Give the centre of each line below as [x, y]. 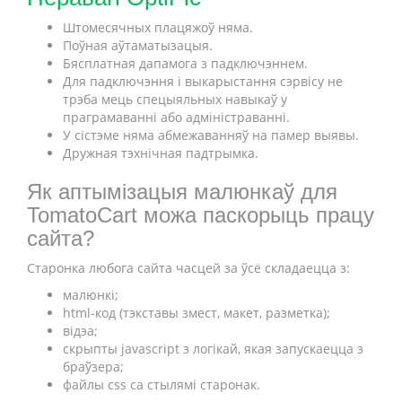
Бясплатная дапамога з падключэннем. [185, 63]
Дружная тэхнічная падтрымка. [161, 153]
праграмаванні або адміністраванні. [176, 117]
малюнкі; [91, 294]
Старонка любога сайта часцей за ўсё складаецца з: [188, 267]
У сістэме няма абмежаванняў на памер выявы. [211, 135]
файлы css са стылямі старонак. [162, 384]
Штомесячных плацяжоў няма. [158, 27]
